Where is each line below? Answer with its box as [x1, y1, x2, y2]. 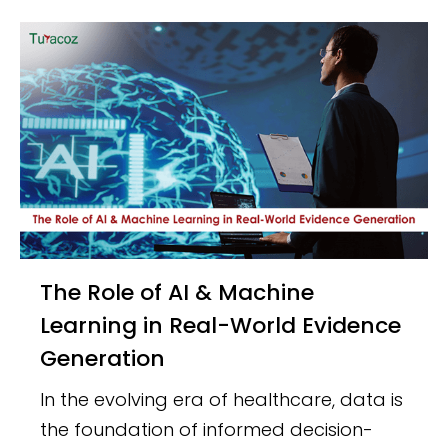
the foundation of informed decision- [40, 416, 374, 442]
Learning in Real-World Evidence [40, 309, 402, 341]
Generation [40, 342, 166, 374]
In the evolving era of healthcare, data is [40, 386, 404, 412]
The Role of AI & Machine [40, 276, 54, 308]
